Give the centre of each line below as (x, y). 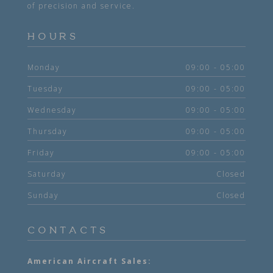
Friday (41, 153)
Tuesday (45, 89)
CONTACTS (68, 231)
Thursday (48, 132)
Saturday (47, 174)
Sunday (43, 196)
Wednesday (52, 110)
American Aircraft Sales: (90, 261)
